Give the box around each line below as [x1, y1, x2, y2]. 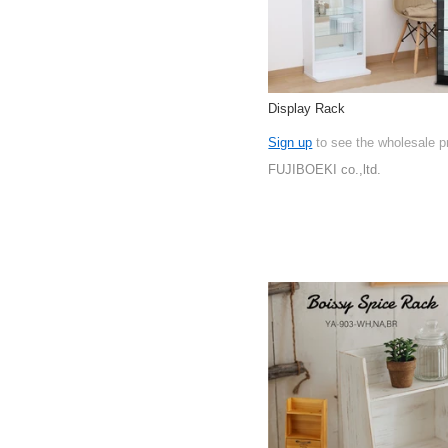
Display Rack [268, 101, 346, 117]
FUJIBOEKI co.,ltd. [268, 161, 382, 177]
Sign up [268, 135, 313, 151]
